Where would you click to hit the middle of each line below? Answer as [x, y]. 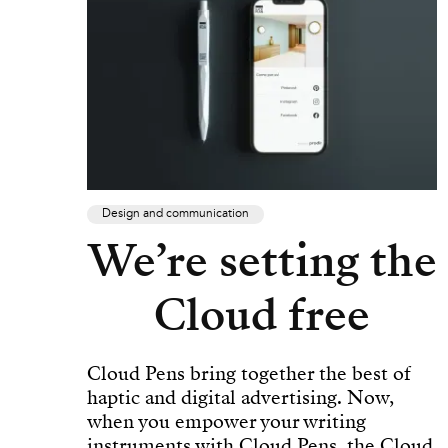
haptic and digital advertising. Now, [240, 398]
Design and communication [175, 214]
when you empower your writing [226, 422]
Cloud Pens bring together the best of [249, 374]
